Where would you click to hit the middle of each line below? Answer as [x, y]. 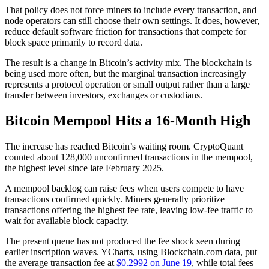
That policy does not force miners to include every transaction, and [131, 10]
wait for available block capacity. [67, 221]
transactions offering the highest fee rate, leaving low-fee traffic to [129, 210]
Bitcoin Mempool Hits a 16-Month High [128, 121]
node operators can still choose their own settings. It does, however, [132, 21]
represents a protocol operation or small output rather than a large [127, 85]
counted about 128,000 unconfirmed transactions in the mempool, [129, 157]
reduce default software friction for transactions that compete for [125, 32]
